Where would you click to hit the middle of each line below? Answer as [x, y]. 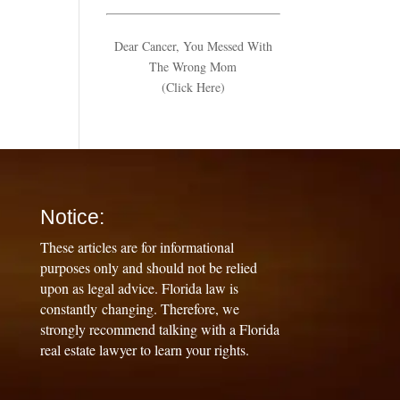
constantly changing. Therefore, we [139, 308]
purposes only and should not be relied [148, 267]
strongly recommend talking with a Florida [159, 329]
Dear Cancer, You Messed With [193, 46]
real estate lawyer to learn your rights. [144, 349]
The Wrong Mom [193, 67]
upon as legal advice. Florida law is [139, 287]
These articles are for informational [137, 246]
